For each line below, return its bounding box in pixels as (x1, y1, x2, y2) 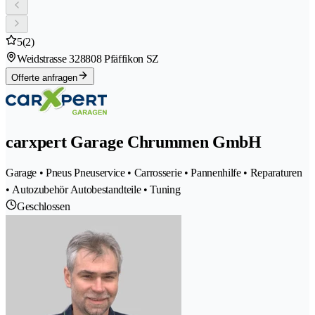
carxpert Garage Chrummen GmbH (6, 133, 262, 152)
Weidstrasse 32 (17, 53, 80, 65)
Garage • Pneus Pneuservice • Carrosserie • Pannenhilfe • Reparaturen (6, 167, 302, 179)
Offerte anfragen (11, 72, 77, 84)
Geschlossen (17, 200, 70, 213)
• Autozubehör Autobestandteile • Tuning (6, 184, 181, 196)
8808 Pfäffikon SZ (79, 53, 160, 65)
